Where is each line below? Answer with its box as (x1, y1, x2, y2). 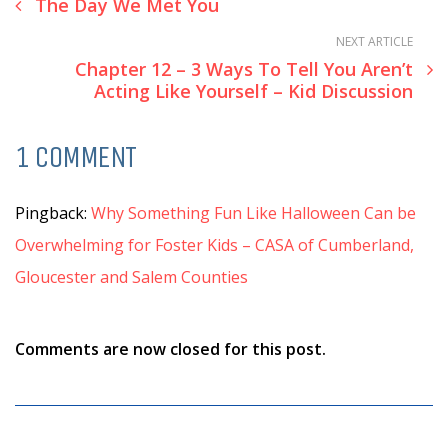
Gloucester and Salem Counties (15, 265, 248, 288)
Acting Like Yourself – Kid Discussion (94, 78, 413, 103)
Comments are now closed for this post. (15, 337, 326, 360)
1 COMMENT (15, 138, 136, 175)
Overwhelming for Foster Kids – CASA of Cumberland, (15, 233, 414, 256)
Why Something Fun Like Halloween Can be (91, 201, 416, 224)
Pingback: (15, 201, 91, 224)
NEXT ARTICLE (336, 32, 413, 50)
